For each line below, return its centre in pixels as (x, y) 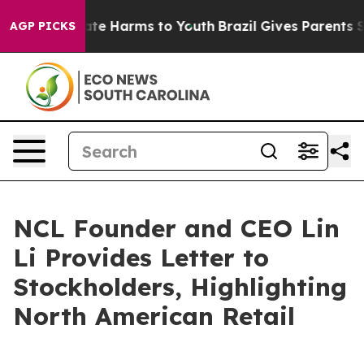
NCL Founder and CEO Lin (176, 228)
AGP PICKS (43, 26)
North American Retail (154, 316)
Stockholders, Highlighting (180, 287)
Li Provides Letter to (141, 258)
